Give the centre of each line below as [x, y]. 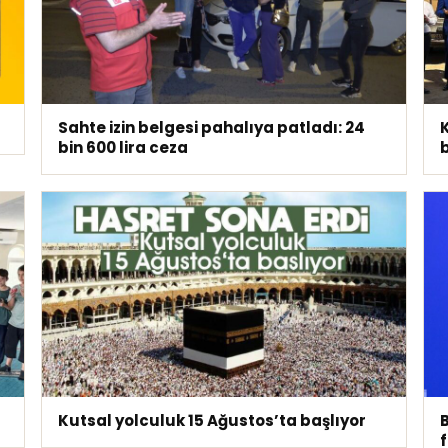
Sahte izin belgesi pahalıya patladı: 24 [212, 128]
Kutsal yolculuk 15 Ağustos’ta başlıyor [212, 420]
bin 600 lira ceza [123, 148]
